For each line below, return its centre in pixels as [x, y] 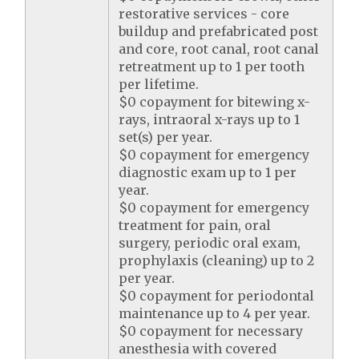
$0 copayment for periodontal [217, 296]
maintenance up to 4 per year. [215, 313]
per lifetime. [159, 84]
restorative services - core [204, 14]
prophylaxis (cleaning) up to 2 [217, 260]
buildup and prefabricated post [219, 31]
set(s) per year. [166, 137]
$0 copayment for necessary [211, 331]
